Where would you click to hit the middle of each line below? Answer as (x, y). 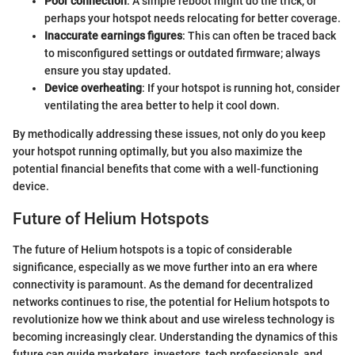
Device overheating (93, 88)
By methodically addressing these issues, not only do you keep (169, 134)
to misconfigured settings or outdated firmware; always (182, 53)
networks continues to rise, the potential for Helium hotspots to (171, 302)
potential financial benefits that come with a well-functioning (166, 169)
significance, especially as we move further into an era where (165, 267)
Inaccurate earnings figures (113, 36)
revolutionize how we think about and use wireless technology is (174, 319)
